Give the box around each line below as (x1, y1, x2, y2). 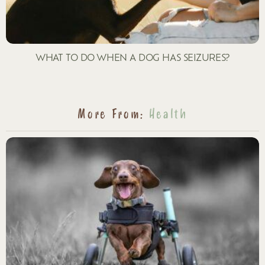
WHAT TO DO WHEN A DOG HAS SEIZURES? (35, 50, 230, 63)
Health (148, 104, 188, 124)
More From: (77, 104, 149, 124)
